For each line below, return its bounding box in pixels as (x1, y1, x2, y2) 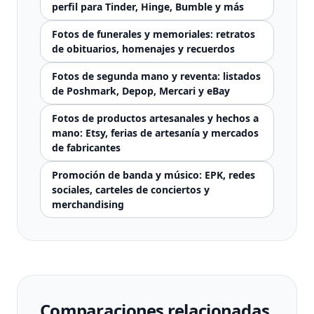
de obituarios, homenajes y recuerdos (52, 42, 235, 55)
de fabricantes (52, 141, 121, 154)
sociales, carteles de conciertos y (52, 183, 210, 196)
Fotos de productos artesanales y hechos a (52, 111, 259, 125)
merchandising (52, 198, 124, 211)
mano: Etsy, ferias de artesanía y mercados (52, 126, 259, 139)
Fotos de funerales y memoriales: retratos (52, 27, 255, 41)
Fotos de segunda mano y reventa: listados (52, 69, 261, 83)
